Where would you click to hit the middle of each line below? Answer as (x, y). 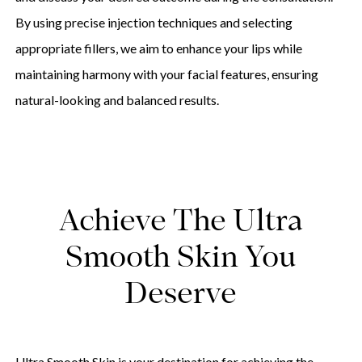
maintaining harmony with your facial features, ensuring (166, 74)
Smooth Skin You (181, 259)
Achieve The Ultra (181, 223)
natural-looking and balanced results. (117, 100)
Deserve (181, 296)
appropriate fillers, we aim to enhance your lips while (158, 48)
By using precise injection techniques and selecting (154, 23)
